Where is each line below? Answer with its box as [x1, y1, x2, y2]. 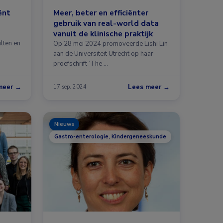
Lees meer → [128, 82, 170, 92]
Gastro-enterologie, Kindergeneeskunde [54, 132, 166, 140]
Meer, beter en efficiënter [53, 7, 148, 18]
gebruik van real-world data [53, 17, 159, 28]
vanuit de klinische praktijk [53, 28, 153, 39]
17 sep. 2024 [53, 83, 87, 91]
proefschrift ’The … [53, 59, 108, 68]
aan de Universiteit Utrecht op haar [53, 49, 153, 58]
